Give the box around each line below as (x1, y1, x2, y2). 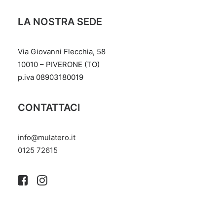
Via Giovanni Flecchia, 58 (18, 47, 106, 56)
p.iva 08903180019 (18, 73, 83, 82)
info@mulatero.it (18, 133, 75, 142)
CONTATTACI (18, 102, 80, 113)
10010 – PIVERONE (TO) (18, 60, 100, 69)
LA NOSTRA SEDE (18, 16, 102, 28)
